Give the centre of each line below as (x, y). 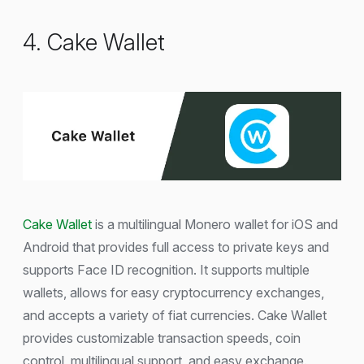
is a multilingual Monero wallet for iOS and (215, 225)
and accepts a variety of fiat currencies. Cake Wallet (175, 316)
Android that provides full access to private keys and (176, 247)
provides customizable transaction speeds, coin (162, 338)
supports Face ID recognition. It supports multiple (166, 270)
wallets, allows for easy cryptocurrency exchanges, (173, 293)
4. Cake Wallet (94, 43)
